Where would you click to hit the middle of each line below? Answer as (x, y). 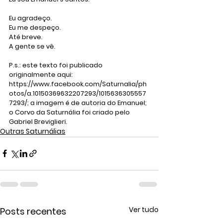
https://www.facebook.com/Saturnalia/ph (78, 84)
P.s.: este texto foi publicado (56, 65)
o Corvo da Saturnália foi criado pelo (70, 112)
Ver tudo (144, 209)
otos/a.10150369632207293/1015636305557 (78, 93)
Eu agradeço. (31, 18)
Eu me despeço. (35, 27)
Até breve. (26, 37)
